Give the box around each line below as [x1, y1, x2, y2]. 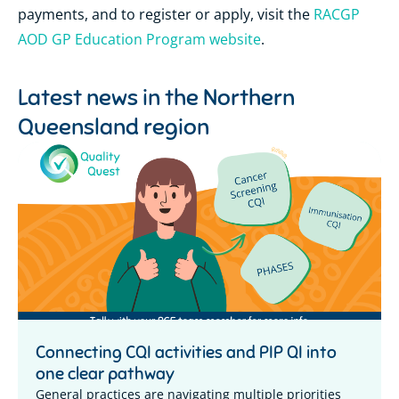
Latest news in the [18, 82, 203, 111]
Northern [203, 82, 295, 111]
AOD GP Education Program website [18, 29, 261, 50]
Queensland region [18, 111, 209, 141]
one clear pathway [36, 362, 175, 384]
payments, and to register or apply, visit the [18, 4, 313, 25]
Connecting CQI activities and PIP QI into [36, 341, 337, 362]
